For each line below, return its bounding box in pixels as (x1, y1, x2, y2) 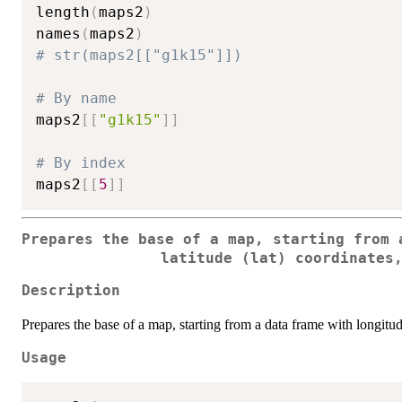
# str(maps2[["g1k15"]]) (36, 46, 242, 64)
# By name (36, 89, 117, 107)
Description (22, 283, 120, 300)
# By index (36, 153, 126, 171)
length (36, 3, 90, 21)
